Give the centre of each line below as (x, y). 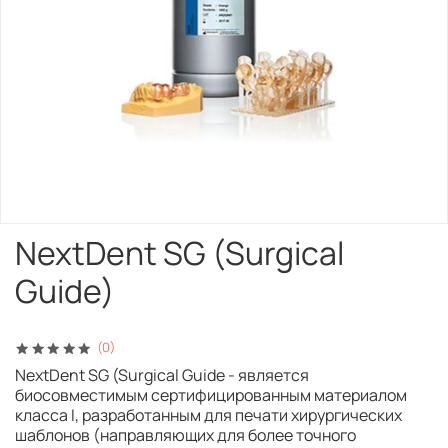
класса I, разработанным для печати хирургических (208, 415)
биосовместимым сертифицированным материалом (211, 395)
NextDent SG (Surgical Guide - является (162, 375)
